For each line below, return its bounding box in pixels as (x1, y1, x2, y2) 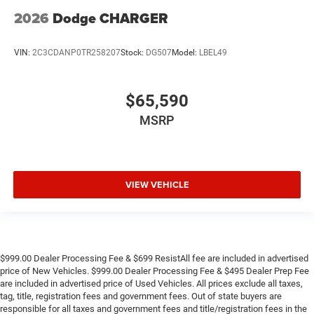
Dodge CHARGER (53, 7, 168, 29)
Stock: (121, 48, 146, 57)
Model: (172, 48, 199, 57)
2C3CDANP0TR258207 (32, 48, 121, 57)
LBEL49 (199, 48, 227, 57)
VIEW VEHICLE (125, 177, 189, 191)
